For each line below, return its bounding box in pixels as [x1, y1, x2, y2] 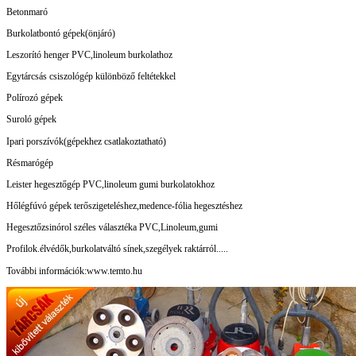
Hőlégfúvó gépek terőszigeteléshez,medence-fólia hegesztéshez [6, 200, 242, 212]
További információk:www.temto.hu [6, 265, 142, 277]
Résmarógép [6, 157, 53, 168]
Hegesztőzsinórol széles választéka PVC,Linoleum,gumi [6, 222, 218, 234]
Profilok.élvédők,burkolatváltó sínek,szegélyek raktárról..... [6, 243, 228, 255]
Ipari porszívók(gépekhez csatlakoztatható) [6, 135, 166, 147]
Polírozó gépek [6, 92, 63, 104]
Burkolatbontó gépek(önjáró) [6, 27, 115, 39]
